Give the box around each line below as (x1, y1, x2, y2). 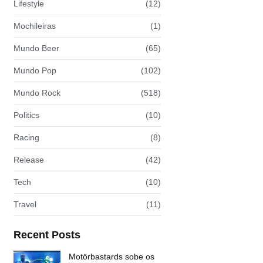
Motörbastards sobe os (69, 251, 155, 261)
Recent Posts (14, 228, 81, 241)
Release (14, 154, 45, 164)
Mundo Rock (14, 87, 61, 97)
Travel (14, 199, 37, 209)
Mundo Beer (14, 43, 60, 53)
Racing (14, 132, 40, 142)
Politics (14, 110, 40, 120)
